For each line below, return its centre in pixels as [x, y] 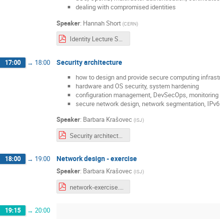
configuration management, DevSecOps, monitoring [147, 95]
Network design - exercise [97, 159]
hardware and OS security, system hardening [137, 86]
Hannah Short [102, 23]
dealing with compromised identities [126, 7]
